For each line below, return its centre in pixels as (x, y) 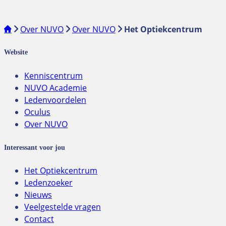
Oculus (37, 112)
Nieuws (38, 195)
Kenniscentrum (53, 76)
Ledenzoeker (48, 183)
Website (16, 52)
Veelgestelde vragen (63, 207)
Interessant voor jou (35, 147)
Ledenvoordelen (55, 100)
